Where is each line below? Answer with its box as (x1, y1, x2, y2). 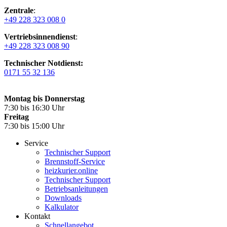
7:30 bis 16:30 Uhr (4, 103, 64, 112)
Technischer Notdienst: (4, 59, 83, 68)
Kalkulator (45, 203, 79, 212)
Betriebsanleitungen (45, 184, 108, 194)
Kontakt (24, 212, 50, 221)
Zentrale (4, 6, 33, 15)
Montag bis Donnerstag (4, 94, 85, 103)
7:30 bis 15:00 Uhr (4, 122, 64, 131)
